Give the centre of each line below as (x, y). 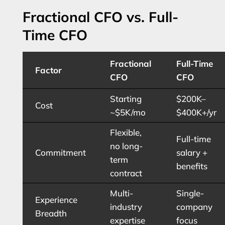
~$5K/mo (128, 112)
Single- (190, 193)
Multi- (121, 193)
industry (126, 206)
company (194, 206)
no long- (126, 146)
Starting (126, 98)
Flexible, (126, 132)
